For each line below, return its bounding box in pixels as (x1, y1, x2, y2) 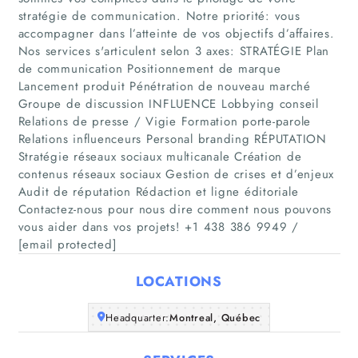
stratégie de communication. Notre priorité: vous (18, 6, 300, 25)
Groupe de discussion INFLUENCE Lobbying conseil (18, 94, 319, 113)
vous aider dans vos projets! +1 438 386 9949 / (18, 217, 299, 236)
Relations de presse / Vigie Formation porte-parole (18, 112, 311, 130)
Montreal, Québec (169, 309, 261, 325)
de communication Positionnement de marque (18, 59, 281, 78)
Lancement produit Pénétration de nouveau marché (18, 77, 311, 95)
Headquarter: (105, 309, 169, 325)
